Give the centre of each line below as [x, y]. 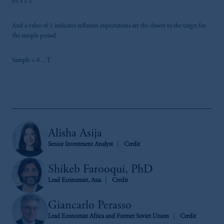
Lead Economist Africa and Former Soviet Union [108, 217]
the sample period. [35, 36]
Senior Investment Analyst [80, 145]
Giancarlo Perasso [90, 206]
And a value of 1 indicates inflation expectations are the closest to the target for [109, 26]
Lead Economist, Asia [74, 181]
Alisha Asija [75, 134]
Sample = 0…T [31, 61]
